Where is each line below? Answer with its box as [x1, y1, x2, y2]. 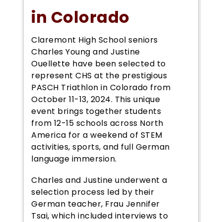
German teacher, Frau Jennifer [31, 198, 160, 210]
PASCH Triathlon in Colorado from [31, 81, 171, 93]
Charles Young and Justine [31, 46, 140, 57]
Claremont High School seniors [31, 34, 158, 46]
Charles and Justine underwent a [31, 174, 167, 186]
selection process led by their [31, 186, 155, 198]
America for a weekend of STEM [31, 129, 163, 141]
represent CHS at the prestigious [31, 69, 167, 81]
